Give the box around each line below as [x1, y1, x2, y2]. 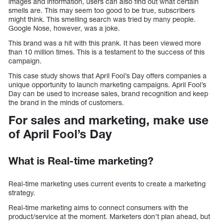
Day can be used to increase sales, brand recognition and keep [8, 89, 208, 98]
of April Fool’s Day [8, 126, 111, 141]
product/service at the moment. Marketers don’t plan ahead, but [8, 212, 210, 221]
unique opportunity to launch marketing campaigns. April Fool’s [8, 80, 206, 89]
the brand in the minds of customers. [8, 98, 124, 107]
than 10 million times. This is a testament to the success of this [8, 47, 205, 56]
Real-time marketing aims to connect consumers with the [8, 203, 188, 212]
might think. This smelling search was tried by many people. [8, 14, 196, 23]
